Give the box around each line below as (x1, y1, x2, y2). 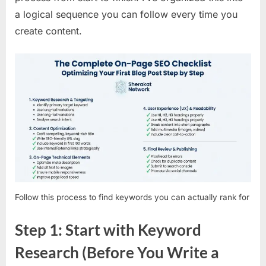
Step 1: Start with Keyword (15, 220, 201, 239)
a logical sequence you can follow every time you (15, 8, 237, 20)
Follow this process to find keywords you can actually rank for (15, 192, 249, 202)
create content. (15, 24, 82, 37)
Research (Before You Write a (15, 242, 219, 262)
